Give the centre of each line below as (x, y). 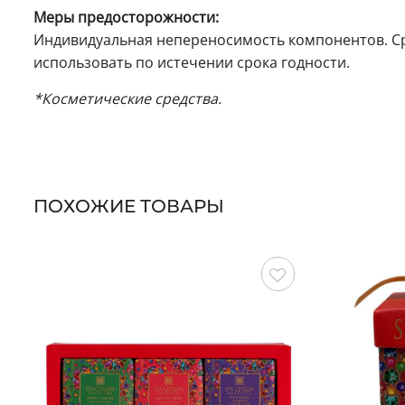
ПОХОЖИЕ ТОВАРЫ (129, 207)
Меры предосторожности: (126, 18)
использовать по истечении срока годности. (192, 63)
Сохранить (254, 308)
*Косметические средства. (127, 99)
